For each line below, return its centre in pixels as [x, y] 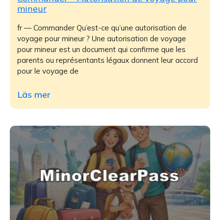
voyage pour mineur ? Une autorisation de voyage [102, 38]
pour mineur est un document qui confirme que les [101, 49]
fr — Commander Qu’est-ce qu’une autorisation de [102, 27]
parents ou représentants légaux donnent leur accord [108, 60]
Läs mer [34, 94]
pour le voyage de [48, 71]
